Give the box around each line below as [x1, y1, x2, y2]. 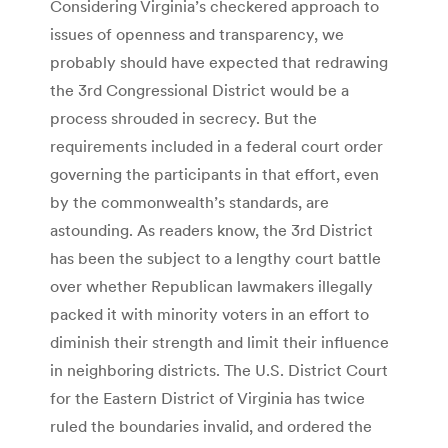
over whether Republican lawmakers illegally [50, 275, 373, 296]
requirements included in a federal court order [50, 135, 383, 156]
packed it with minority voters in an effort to [50, 303, 369, 324]
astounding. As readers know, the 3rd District [50, 219, 373, 240]
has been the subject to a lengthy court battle [50, 247, 381, 268]
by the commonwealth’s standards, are [50, 191, 329, 212]
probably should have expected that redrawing [50, 51, 388, 72]
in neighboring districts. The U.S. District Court [50, 359, 388, 380]
